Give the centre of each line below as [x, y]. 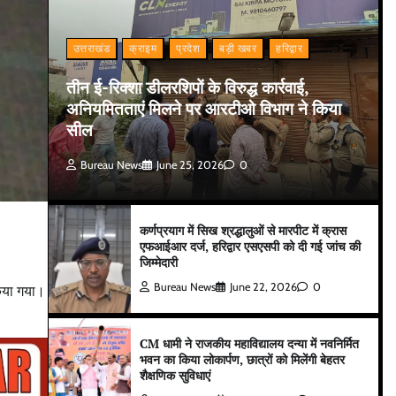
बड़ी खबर [238, 49]
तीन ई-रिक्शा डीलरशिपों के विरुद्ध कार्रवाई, [187, 88]
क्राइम [143, 49]
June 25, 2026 [190, 165]
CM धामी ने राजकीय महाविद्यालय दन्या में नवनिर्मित [250, 344]
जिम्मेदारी [159, 263]
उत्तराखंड [91, 49]
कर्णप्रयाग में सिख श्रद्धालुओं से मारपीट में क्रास [244, 231]
